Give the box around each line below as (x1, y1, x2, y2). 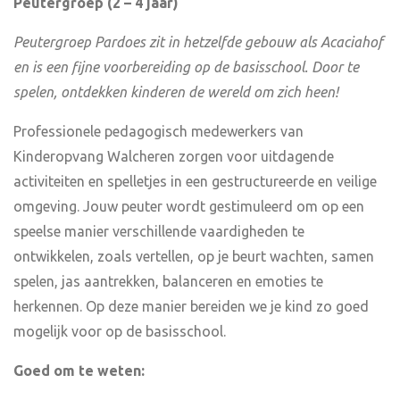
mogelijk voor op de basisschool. (13, 323, 226, 339)
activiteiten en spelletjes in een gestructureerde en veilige (13, 173, 377, 189)
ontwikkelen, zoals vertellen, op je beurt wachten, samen (13, 248, 374, 264)
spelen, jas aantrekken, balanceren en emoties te (13, 273, 323, 289)
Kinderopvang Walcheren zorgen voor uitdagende (13, 148, 334, 164)
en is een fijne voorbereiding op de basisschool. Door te (13, 59, 359, 75)
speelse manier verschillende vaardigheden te (13, 223, 304, 239)
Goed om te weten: (13, 362, 145, 379)
